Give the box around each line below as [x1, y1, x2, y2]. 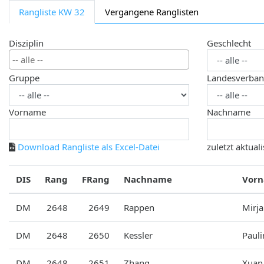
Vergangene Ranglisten [105, 6, 199, 18]
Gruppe [9, 71, 39, 84]
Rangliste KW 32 [19, 6, 85, 18]
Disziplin [9, 37, 44, 49]
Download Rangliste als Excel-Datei [18, 140, 160, 153]
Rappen [124, 201, 154, 213]
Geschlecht [207, 37, 251, 49]
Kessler [124, 229, 153, 241]
